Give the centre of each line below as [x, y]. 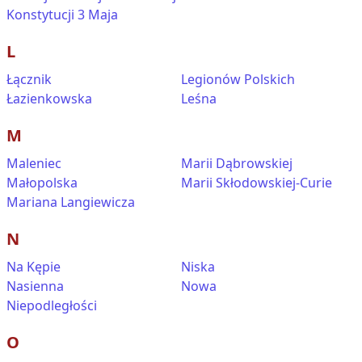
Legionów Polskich [238, 79]
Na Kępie [34, 267]
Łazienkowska [49, 99]
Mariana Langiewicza [71, 202]
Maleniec [34, 163]
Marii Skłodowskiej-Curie [257, 183]
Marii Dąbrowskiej [237, 163]
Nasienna [35, 286]
